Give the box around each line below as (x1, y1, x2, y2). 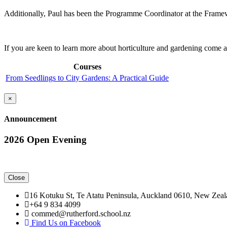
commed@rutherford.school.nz (29, 209, 131, 218)
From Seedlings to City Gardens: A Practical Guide (6, 73, 169, 82)
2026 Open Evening (4, 134, 87, 145)
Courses (73, 62, 101, 71)
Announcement (4, 115, 57, 124)
